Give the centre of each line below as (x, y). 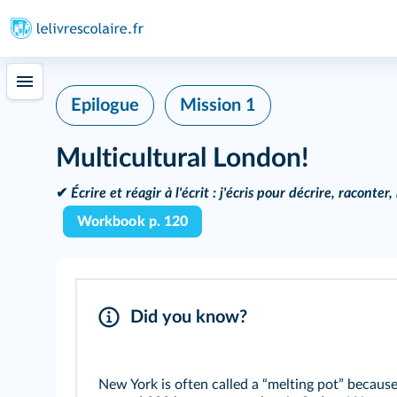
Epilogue (105, 105)
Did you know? (189, 317)
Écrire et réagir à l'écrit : (144, 193)
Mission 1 (218, 105)
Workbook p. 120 (133, 222)
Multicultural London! (182, 159)
